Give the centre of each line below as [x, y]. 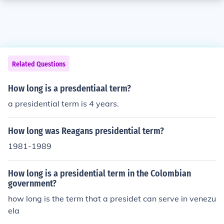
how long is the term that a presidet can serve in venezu [112, 198]
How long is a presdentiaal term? [69, 88]
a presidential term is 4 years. [63, 103]
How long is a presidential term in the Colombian [99, 173]
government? [32, 183]
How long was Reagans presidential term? [86, 131]
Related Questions [39, 64]
